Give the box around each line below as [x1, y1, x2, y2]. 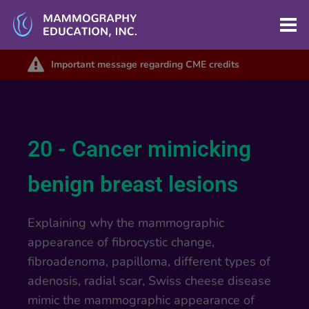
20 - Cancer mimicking [28, 136, 252, 162]
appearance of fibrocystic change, [28, 234, 215, 250]
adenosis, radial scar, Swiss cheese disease [28, 272, 272, 289]
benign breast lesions [28, 171, 239, 197]
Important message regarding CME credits [51, 58, 239, 71]
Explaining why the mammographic [28, 215, 225, 231]
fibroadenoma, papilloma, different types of [28, 253, 271, 270]
